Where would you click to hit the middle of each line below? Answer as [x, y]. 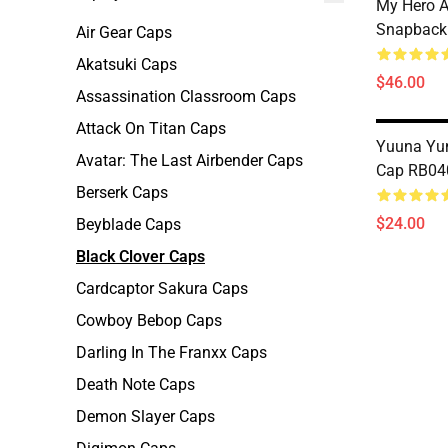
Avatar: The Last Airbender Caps [189, 160]
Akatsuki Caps [126, 64]
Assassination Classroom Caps [186, 96]
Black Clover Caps [140, 256]
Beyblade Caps [128, 224]
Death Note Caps [135, 384]
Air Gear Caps [124, 32]
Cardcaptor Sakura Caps [162, 288]
